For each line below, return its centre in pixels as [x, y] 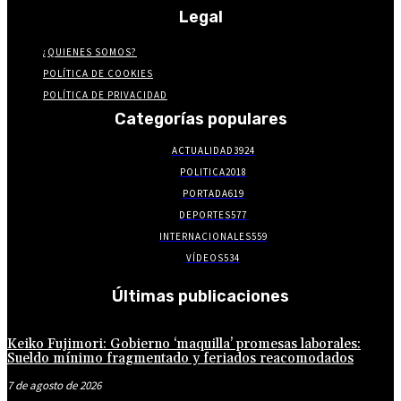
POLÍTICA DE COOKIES [98, 74]
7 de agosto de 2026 [54, 386]
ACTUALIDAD [202, 151]
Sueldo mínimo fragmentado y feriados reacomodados [180, 359]
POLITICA [202, 172]
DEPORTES [205, 215]
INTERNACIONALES [205, 237]
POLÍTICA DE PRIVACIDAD [105, 95]
